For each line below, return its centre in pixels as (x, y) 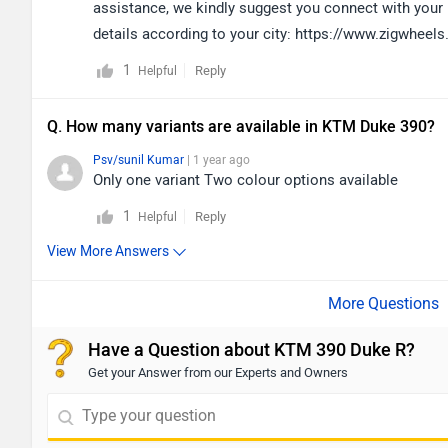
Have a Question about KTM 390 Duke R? (251, 349)
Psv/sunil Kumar (138, 159)
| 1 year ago (217, 159)
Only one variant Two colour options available (245, 179)
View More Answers (108, 251)
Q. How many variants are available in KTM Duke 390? (241, 126)
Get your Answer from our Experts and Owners (218, 372)
